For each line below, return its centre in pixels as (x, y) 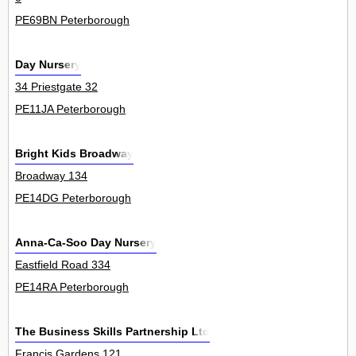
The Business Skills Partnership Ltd (112, 332)
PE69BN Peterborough (72, 20)
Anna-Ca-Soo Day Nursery (86, 243)
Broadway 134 (51, 176)
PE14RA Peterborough (72, 287)
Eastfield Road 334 (63, 265)
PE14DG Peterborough (73, 198)
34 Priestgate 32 (56, 87)
